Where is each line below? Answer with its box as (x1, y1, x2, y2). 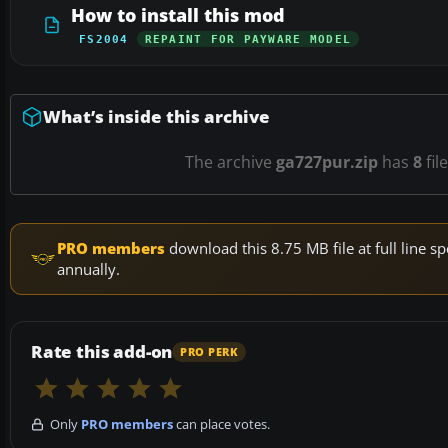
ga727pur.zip (276, 151, 378, 174)
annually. (57, 259, 120, 280)
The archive (185, 151, 276, 174)
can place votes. (173, 415, 270, 434)
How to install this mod (71, 3, 285, 28)
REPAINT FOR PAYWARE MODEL (144, 33, 352, 46)
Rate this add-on (31, 340, 173, 364)
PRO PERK (180, 344, 239, 359)
